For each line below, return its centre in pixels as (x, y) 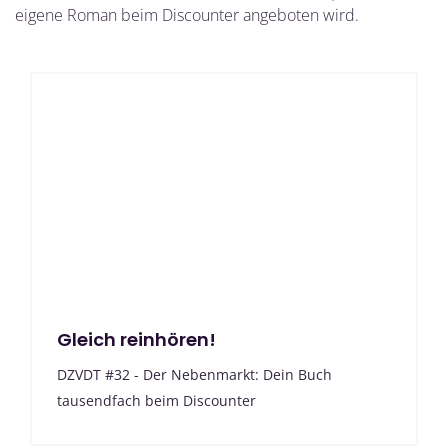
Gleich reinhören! (136, 340)
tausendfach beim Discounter (156, 401)
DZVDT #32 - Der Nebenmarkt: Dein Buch (194, 375)
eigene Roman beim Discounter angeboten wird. (187, 15)
